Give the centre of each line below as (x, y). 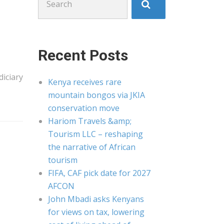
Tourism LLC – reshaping (95, 134)
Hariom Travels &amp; (90, 121)
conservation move (84, 108)
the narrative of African (92, 147)
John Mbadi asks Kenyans (96, 199)
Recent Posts (83, 55)
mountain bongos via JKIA (96, 95)
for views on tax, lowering (96, 212)
